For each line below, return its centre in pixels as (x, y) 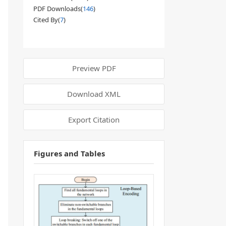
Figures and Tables (69, 153)
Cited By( (47, 20)
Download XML (94, 94)
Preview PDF (94, 68)
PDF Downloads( (58, 9)
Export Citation (94, 120)
